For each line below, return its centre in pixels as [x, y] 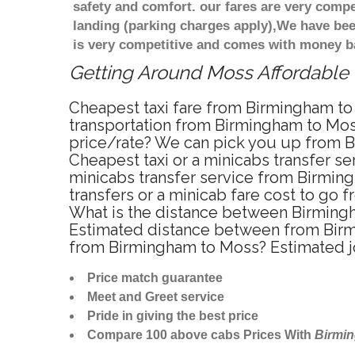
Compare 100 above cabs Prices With [201, 335]
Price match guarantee [155, 278]
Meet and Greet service [156, 297]
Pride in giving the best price [173, 316]
